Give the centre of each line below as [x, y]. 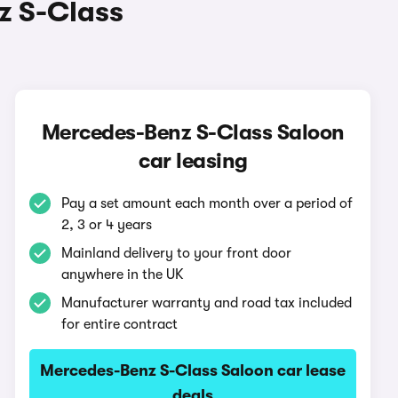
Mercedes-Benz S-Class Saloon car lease [193, 370]
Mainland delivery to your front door [177, 253]
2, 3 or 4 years [107, 225]
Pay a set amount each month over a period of [207, 203]
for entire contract [120, 324]
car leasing [193, 161]
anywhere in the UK [123, 275]
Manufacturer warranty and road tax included [207, 303]
